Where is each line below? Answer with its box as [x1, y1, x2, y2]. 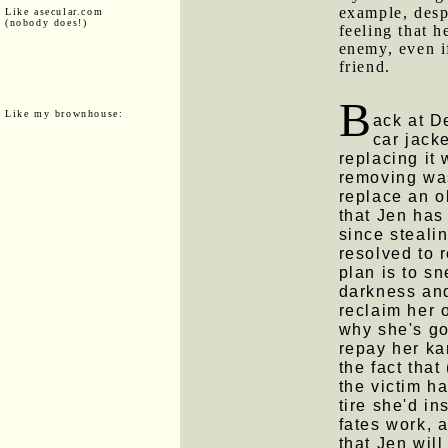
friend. [338, 58, 391, 75]
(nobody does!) [5, 16, 88, 28]
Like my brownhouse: [5, 107, 124, 119]
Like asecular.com [5, 5, 104, 17]
